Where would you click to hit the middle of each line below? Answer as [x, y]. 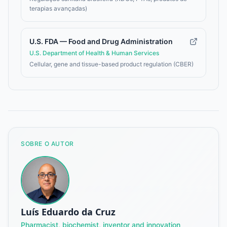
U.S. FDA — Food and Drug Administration [101, 41]
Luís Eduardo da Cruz [68, 212]
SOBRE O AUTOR [47, 143]
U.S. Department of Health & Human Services [94, 53]
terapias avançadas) [58, 8]
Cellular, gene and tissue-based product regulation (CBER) [111, 64]
